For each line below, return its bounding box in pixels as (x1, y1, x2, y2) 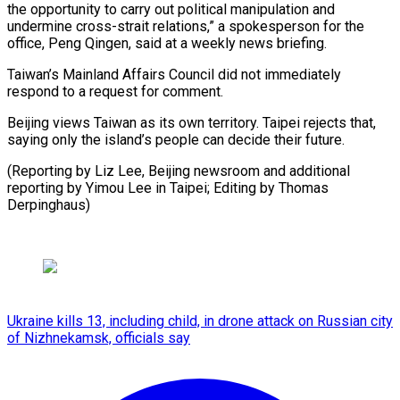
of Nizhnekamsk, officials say (7, 329, 190, 346)
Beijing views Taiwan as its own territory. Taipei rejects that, (7, 113, 376, 131)
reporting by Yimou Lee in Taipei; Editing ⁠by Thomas (7, 179, 329, 196)
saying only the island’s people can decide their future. (7, 130, 345, 148)
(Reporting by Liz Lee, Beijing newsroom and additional (7, 162, 350, 179)
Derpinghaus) (7, 196, 90, 213)
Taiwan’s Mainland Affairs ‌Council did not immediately (7, 65, 341, 83)
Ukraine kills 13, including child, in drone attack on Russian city (7, 312, 393, 329)
